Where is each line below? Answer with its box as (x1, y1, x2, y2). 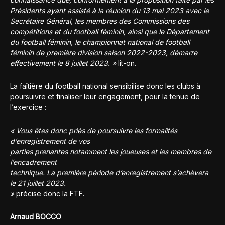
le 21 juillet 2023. (10, 178, 66, 187)
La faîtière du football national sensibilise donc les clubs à (10, 81, 200, 90)
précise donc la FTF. (16, 189, 84, 198)
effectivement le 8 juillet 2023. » (10, 58, 116, 67)
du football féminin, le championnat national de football (10, 37, 190, 46)
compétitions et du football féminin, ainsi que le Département (10, 27, 209, 36)
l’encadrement (10, 157, 57, 166)
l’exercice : (10, 102, 46, 111)
